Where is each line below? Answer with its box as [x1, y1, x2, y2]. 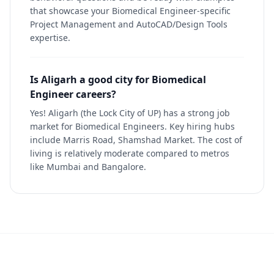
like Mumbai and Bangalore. [30, 161, 146, 172]
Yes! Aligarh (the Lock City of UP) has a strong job [30, 107, 230, 119]
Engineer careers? [30, 87, 116, 101]
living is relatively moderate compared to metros [30, 147, 229, 159]
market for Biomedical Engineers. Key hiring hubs [30, 120, 235, 132]
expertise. [30, 32, 70, 43]
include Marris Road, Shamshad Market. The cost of [30, 134, 242, 146]
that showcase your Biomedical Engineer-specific [30, 5, 231, 17]
